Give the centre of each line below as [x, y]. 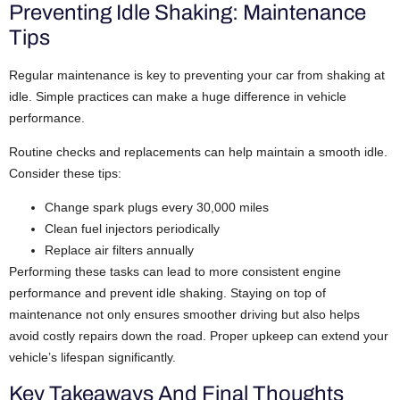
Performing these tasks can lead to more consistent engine [175, 272]
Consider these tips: [65, 174]
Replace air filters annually [119, 250]
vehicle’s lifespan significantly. [92, 358]
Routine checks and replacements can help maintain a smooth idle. [198, 152]
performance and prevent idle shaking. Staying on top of [167, 293]
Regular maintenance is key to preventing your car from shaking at [197, 75]
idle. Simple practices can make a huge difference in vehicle [178, 96]
